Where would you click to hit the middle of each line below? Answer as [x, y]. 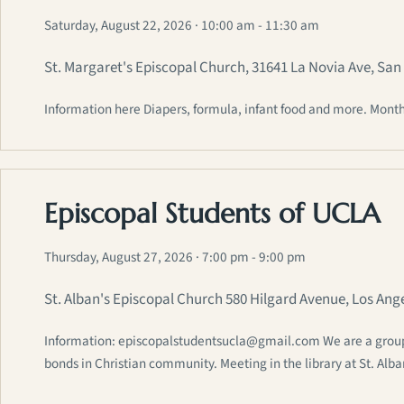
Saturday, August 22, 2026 [118, 26]
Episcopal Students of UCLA [212, 214]
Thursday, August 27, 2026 [119, 257]
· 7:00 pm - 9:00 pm [251, 257]
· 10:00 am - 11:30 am [257, 26]
